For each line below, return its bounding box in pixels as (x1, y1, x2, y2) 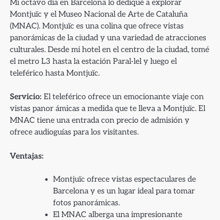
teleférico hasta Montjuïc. (10, 68, 100, 79)
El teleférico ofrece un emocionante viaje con (42, 92, 204, 102)
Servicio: (10, 92, 42, 102)
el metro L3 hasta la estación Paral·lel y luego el (10, 56, 177, 67)
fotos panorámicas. (53, 198, 120, 208)
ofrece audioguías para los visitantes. (10, 127, 138, 137)
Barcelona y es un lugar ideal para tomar (53, 186, 195, 196)
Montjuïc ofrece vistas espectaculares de (53, 174, 196, 184)
